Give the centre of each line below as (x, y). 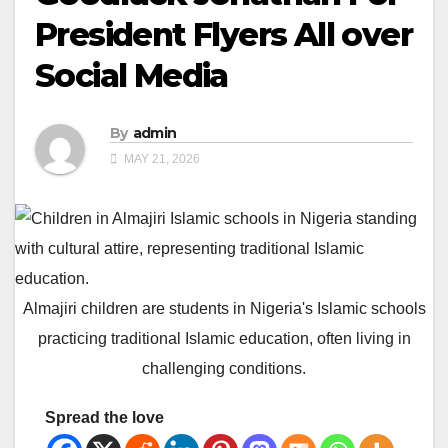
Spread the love (104, 418)
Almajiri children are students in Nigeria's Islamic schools (224, 309)
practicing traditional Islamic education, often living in (224, 339)
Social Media (131, 76)
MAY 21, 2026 (160, 159)
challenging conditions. (224, 369)
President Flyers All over (223, 35)
